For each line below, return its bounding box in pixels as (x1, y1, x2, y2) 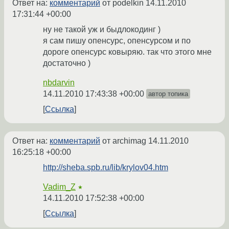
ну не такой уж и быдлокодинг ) (43, 25, 161, 34)
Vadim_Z (43, 182, 76, 192)
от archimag (100, 136, 148, 146)
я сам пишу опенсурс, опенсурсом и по (43, 36, 191, 45)
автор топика (148, 90, 188, 98)
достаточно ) (43, 59, 90, 68)
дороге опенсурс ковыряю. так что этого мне (43, 48, 212, 57)
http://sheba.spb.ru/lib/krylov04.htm (43, 163, 168, 172)
